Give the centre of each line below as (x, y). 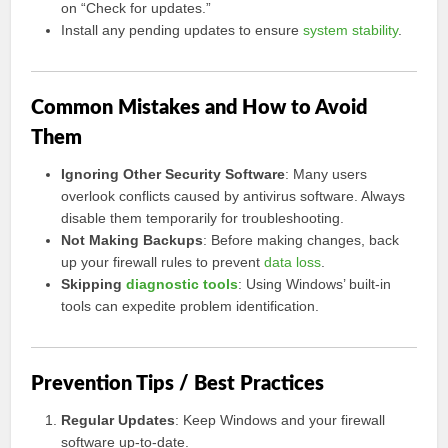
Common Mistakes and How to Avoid (199, 108)
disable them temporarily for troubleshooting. (203, 218)
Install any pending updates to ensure (182, 30)
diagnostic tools (182, 284)
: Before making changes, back (301, 240)
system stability (351, 30)
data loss (293, 262)
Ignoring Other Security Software (173, 174)
